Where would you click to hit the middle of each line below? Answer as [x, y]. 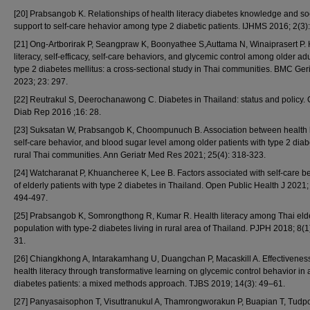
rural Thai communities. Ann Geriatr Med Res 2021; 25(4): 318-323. [140, 155]
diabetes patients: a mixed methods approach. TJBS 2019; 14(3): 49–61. [149, 284]
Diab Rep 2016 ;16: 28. [57, 112]
